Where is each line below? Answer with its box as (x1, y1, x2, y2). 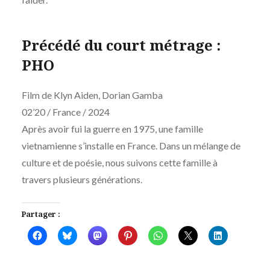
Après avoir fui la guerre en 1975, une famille (21, 123, 203, 135)
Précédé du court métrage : (21, 35, 221, 55)
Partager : (21, 209, 60, 220)
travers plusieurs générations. (21, 174, 142, 186)
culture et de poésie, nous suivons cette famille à (21, 157, 218, 169)
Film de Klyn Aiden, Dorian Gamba (21, 89, 163, 101)
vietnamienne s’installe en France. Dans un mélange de (21, 140, 240, 152)
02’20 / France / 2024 (21, 106, 110, 118)
